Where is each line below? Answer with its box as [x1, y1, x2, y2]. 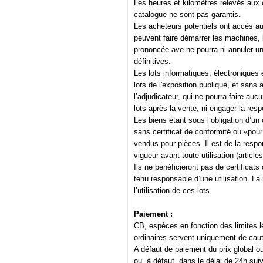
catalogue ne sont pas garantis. [134, 10, 241, 19]
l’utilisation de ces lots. [134, 186, 212, 195]
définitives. [134, 57, 171, 66]
